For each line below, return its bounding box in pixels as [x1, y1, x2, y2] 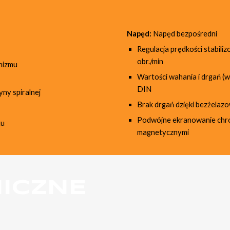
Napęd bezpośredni [151, 29, 217, 38]
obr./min [137, 57, 163, 66]
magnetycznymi [137, 128, 189, 137]
